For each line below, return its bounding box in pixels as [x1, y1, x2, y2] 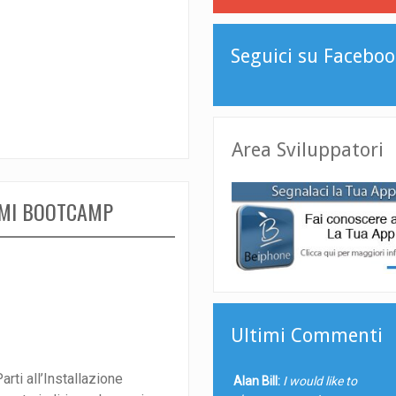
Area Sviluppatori [232, 139, 385, 162]
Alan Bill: [232, 373, 280, 388]
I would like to [282, 373, 357, 388]
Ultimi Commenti [231, 324, 384, 346]
